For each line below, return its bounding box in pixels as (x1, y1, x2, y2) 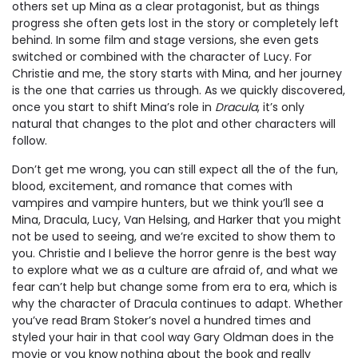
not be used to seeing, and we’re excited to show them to (12, 228, 336, 245)
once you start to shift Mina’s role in (12, 98, 215, 115)
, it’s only (257, 98, 304, 115)
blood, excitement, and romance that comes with (12, 177, 292, 194)
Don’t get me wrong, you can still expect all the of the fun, (12, 161, 338, 177)
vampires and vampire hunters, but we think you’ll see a (12, 194, 324, 211)
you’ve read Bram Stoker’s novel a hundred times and (12, 312, 311, 328)
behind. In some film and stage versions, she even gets (12, 31, 319, 48)
